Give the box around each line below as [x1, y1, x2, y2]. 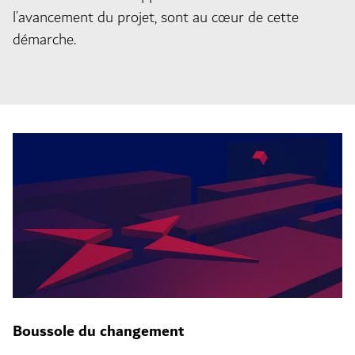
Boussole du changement [13, 318, 184, 345]
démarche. [13, 27, 76, 52]
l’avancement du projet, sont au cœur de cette [13, 5, 299, 30]
